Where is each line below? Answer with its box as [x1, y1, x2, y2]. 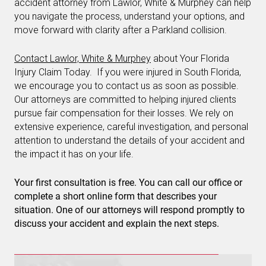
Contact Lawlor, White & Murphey [14, 53, 151, 64]
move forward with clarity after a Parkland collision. [14, 24, 227, 36]
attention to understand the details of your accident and [14, 135, 245, 146]
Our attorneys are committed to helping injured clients [14, 94, 236, 105]
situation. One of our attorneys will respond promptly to [14, 204, 245, 216]
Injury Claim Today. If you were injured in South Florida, [14, 66, 241, 78]
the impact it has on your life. [14, 148, 134, 160]
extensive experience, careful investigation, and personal [14, 121, 248, 132]
